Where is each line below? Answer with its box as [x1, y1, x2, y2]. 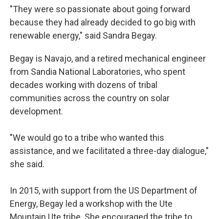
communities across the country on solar [10, 93, 170, 103]
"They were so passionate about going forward [10, 4, 190, 14]
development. [10, 106, 63, 116]
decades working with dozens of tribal [10, 80, 157, 90]
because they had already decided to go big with [10, 17, 196, 27]
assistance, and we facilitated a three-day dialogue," [10, 146, 209, 156]
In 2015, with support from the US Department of [10, 185, 197, 196]
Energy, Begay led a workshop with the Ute [10, 198, 173, 209]
